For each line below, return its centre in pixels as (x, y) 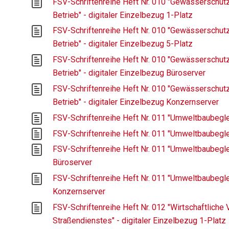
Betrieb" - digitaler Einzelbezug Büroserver (129, 73)
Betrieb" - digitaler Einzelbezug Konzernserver (136, 102)
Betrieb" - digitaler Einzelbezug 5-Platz (123, 44)
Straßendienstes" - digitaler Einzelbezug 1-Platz (140, 221)
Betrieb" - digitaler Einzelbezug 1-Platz (123, 15)
